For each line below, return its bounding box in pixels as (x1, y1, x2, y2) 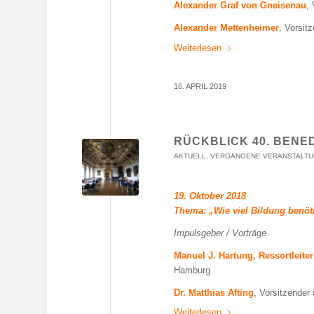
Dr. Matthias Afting (174, 287, 254, 298)
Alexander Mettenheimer (174, 22, 280, 34)
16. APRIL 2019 (174, 81, 227, 90)
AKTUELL (174, 151, 207, 160)
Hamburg (174, 264, 211, 275)
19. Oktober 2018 (174, 190, 247, 201)
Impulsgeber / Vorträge (174, 227, 267, 238)
